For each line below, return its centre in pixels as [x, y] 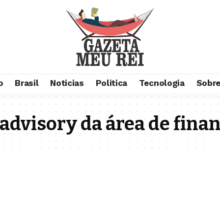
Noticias [67, 83]
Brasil [27, 83]
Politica [111, 83]
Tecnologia [162, 83]
